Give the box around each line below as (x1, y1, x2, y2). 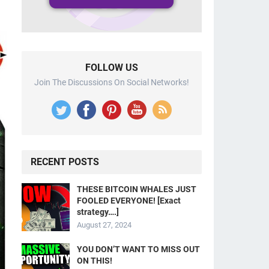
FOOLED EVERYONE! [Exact (77, 196, 181, 205)
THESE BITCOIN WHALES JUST (77, 184, 196, 194)
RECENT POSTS (31, 156, 99, 168)
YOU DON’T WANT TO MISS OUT (77, 244, 200, 254)
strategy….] (77, 207, 119, 217)
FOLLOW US (85, 62, 138, 73)
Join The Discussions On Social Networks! (34, 77, 189, 87)
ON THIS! (77, 256, 112, 265)
